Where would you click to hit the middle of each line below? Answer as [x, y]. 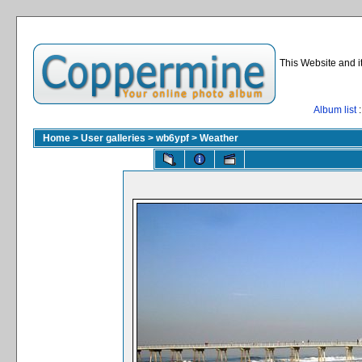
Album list [335, 110]
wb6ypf [173, 138]
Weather [219, 138]
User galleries [113, 138]
